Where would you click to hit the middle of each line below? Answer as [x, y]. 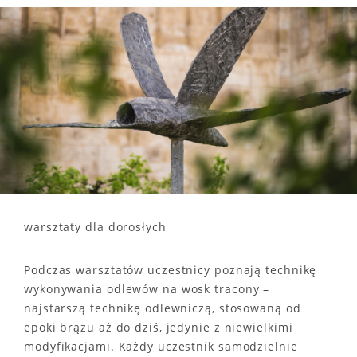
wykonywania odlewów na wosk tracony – [147, 289]
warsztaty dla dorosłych [95, 227]
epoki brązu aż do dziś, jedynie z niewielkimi [159, 328]
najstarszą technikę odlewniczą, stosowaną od [163, 308]
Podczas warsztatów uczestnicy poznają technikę [171, 270]
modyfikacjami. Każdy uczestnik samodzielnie [161, 347]
